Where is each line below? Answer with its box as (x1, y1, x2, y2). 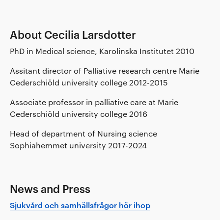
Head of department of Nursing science (10, 128, 157, 138)
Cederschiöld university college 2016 (10, 109, 147, 118)
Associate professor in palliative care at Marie (10, 97, 178, 107)
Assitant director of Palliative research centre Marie (10, 65, 199, 75)
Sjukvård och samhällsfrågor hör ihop (10, 200, 150, 210)
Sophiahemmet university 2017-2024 (10, 140, 147, 150)
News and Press (10, 182, 90, 195)
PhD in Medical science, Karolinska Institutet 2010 (10, 46, 194, 55)
